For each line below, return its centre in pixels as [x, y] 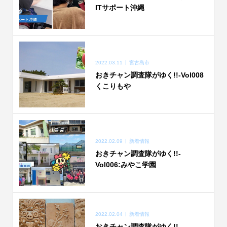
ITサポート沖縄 [120, 7]
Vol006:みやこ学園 [125, 164]
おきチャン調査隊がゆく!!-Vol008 [149, 75]
